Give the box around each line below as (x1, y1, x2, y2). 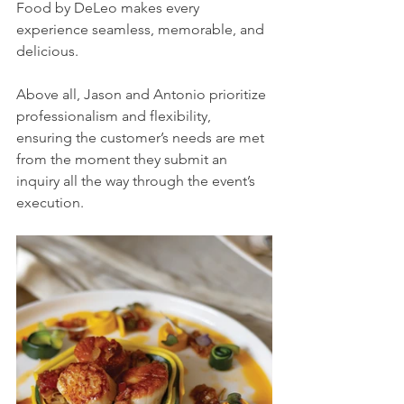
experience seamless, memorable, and (16, 20, 268, 38)
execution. (16, 193, 87, 211)
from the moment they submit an (16, 150, 231, 168)
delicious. (16, 41, 82, 60)
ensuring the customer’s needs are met (16, 128, 268, 146)
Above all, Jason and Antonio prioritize (16, 85, 270, 103)
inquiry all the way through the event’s (16, 171, 259, 189)
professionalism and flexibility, (16, 106, 215, 124)
